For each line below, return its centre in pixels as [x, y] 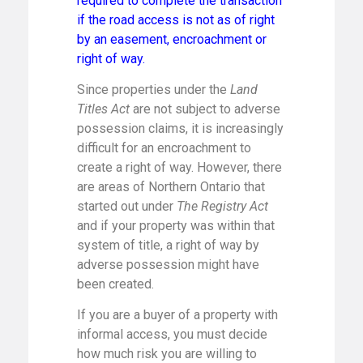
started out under [127, 206]
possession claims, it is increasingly [180, 128]
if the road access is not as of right [176, 19]
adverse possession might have [168, 264]
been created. [115, 284]
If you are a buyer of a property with [177, 315]
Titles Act [103, 109]
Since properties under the [154, 89]
